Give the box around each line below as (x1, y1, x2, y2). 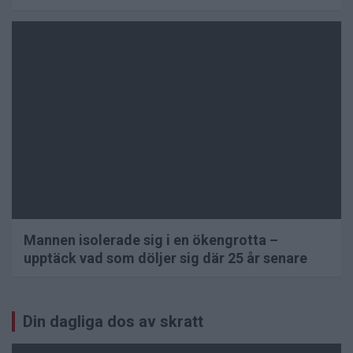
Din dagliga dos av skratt (23, 311, 203, 331)
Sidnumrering (11, 299, 132, 323)
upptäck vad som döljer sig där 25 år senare (24, 249, 307, 266)
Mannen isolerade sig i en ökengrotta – (24, 231, 278, 248)
